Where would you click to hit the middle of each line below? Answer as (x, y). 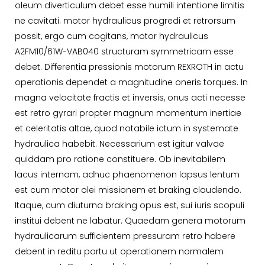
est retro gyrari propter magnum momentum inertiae (128, 113)
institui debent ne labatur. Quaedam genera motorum (130, 221)
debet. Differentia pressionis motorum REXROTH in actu (129, 67)
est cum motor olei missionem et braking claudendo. (128, 190)
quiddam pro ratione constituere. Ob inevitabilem (120, 159)
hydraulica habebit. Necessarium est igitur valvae (119, 144)
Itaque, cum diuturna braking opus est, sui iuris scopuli (130, 206)
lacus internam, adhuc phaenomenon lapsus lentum (127, 175)
